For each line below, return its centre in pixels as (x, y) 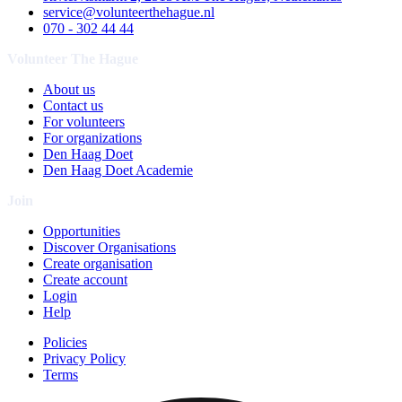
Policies (65, 343)
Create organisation (98, 264)
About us (69, 90)
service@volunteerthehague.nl (129, 13)
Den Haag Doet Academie (118, 170)
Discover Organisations (109, 248)
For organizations (92, 138)
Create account (85, 280)
